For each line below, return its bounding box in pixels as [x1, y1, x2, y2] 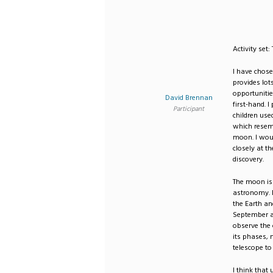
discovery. [233, 154, 264, 165]
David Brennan [165, 92, 213, 103]
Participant [173, 104, 205, 113]
